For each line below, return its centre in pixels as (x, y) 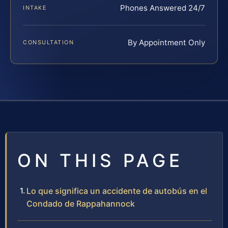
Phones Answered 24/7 (163, 8)
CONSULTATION (49, 42)
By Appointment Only (166, 43)
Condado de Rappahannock (81, 204)
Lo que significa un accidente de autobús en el (117, 191)
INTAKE (35, 8)
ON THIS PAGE (100, 161)
